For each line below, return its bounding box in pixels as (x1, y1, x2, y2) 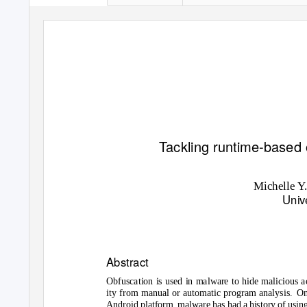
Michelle (254, 179, 298, 193)
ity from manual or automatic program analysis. (106, 287, 293, 298)
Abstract (106, 253, 149, 270)
